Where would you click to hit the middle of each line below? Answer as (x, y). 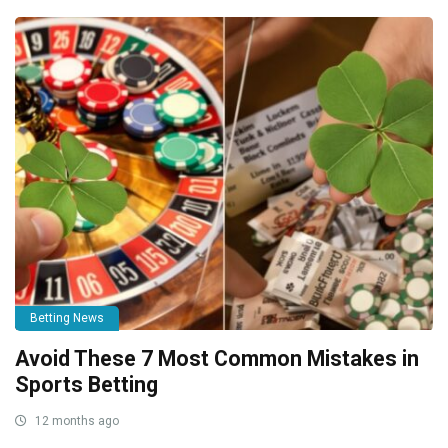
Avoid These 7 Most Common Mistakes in (217, 359)
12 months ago (75, 421)
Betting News (67, 318)
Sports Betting (86, 385)
